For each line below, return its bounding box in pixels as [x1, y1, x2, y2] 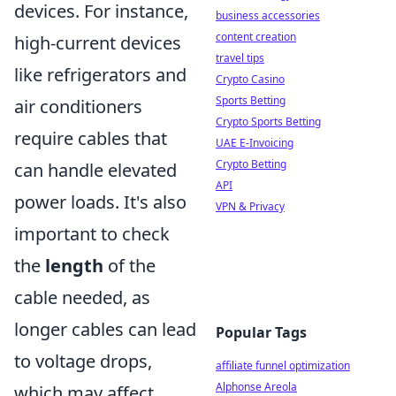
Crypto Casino [216, 72, 285, 87]
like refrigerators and [14, 62, 187, 87]
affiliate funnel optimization [216, 358, 350, 373]
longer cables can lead [14, 316, 196, 341]
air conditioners [14, 94, 142, 118]
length [45, 253, 103, 278]
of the [103, 253, 156, 278]
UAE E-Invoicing [216, 135, 293, 150]
